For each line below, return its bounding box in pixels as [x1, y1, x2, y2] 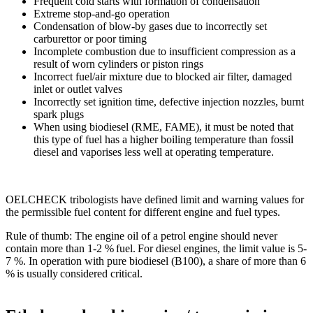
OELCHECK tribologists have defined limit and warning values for [6, 194, 304, 206]
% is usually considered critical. [6, 268, 143, 280]
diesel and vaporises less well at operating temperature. [34, 146, 277, 159]
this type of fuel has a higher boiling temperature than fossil [34, 133, 293, 146]
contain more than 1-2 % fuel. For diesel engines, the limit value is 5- [6, 242, 307, 255]
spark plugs [34, 108, 84, 121]
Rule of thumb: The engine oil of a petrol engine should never [6, 230, 277, 242]
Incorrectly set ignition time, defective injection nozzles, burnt [34, 96, 304, 108]
